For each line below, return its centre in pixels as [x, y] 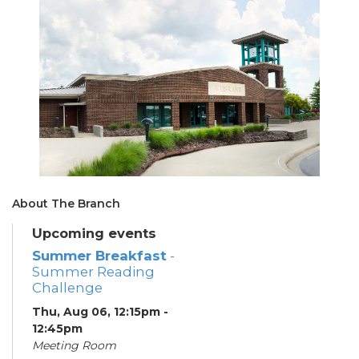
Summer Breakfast [99, 255]
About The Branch [66, 203]
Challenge [67, 287]
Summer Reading [93, 271]
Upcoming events [94, 233]
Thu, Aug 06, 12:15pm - [100, 311]
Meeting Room [74, 345]
